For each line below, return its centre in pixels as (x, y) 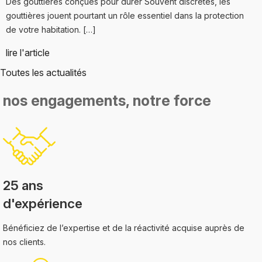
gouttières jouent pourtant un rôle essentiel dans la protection (125, 15)
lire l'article (28, 52)
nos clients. (24, 242)
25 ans (23, 185)
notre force (170, 101)
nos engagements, (66, 101)
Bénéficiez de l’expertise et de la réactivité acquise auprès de (123, 228)
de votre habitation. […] (51, 29)
